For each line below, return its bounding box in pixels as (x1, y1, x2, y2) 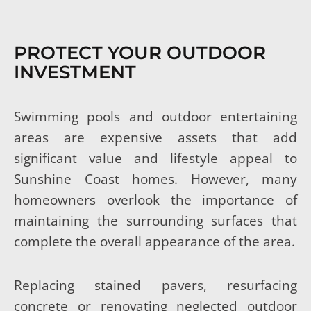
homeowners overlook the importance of (14, 191, 297, 209)
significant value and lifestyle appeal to (14, 149, 297, 167)
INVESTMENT (14, 61, 136, 83)
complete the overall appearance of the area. (14, 233, 295, 251)
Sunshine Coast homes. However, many (14, 170, 297, 188)
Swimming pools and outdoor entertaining (14, 108, 297, 126)
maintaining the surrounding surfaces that (14, 212, 297, 230)
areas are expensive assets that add (14, 128, 297, 146)
